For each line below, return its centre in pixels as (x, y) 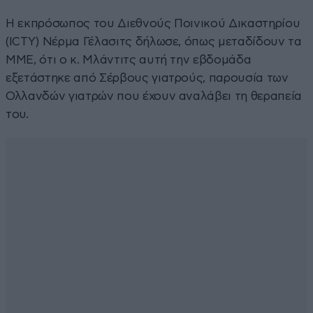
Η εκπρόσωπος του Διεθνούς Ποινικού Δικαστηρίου (153, 23)
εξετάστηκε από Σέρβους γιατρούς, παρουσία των (147, 78)
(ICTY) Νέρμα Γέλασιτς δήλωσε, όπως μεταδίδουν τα (154, 41)
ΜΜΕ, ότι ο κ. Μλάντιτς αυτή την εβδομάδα (129, 59)
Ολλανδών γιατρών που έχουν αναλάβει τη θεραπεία (154, 96)
